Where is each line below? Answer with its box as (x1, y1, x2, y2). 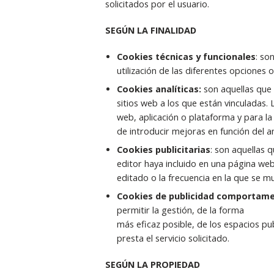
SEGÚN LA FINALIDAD (105, 24, 196, 36)
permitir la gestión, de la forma (116, 204, 244, 217)
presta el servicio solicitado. (116, 232, 229, 245)
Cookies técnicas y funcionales (116, 50, 256, 62)
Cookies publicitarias (116, 143, 210, 155)
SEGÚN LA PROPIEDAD (105, 259, 200, 271)
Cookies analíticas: (116, 83, 204, 95)
